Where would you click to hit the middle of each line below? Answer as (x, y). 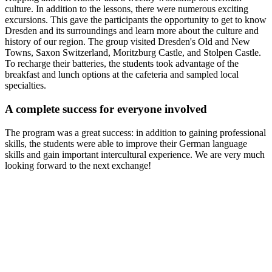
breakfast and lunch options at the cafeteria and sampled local (122, 75)
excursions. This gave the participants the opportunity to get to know (136, 20)
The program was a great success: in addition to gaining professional (135, 132)
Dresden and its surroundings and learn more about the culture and (132, 31)
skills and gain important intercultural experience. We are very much (135, 154)
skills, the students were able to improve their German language (126, 143)
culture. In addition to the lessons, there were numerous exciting (127, 9)
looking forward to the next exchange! (79, 165)
